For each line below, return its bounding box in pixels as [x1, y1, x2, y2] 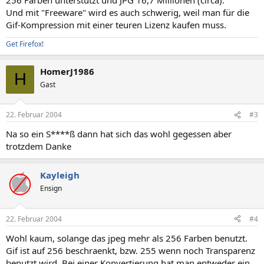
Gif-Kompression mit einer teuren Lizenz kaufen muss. [6, 18, 226, 31]
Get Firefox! [6, 38, 44, 49]
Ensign [40, 183, 62, 193]
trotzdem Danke [6, 140, 71, 152]
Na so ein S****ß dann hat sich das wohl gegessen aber [6, 128, 232, 140]
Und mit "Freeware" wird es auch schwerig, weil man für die [6, 6, 249, 18]
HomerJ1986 [40, 65, 94, 77]
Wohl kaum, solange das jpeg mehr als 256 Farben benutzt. [6, 232, 247, 244]
